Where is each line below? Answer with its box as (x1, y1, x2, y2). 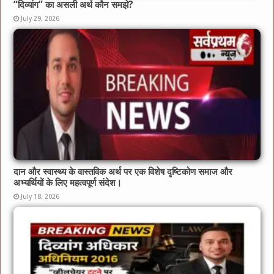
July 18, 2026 (21, 192, 60, 201)
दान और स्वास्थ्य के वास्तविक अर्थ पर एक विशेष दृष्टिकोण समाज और (13, 166, 233, 177)
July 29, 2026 (21, 15, 60, 23)
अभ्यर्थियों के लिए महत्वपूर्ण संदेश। (13, 177, 122, 188)
